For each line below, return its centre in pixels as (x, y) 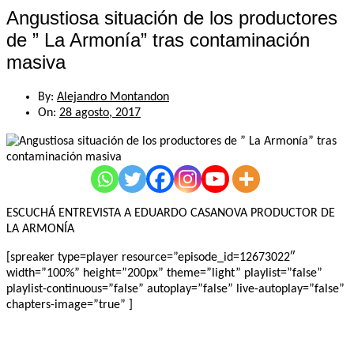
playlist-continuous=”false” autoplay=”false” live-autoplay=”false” (175, 289)
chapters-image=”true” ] (70, 305)
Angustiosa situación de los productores (172, 17)
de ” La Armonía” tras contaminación (158, 40)
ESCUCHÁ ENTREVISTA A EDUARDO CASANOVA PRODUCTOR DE (171, 213)
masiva (36, 62)
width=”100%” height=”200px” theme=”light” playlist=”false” (164, 273)
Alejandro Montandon (113, 97)
